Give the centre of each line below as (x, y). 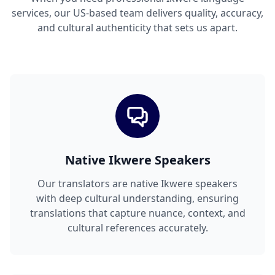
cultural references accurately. (137, 228)
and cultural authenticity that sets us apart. (137, 28)
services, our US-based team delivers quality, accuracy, (137, 13)
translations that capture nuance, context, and (137, 213)
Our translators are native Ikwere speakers (137, 184)
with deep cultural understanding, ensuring (137, 199)
